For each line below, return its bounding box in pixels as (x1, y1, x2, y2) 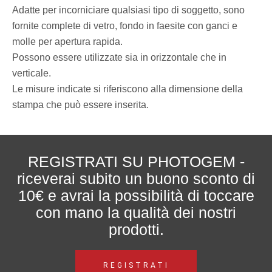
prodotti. (108, 221, 164, 238)
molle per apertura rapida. (12, 36, 123, 47)
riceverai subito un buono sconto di (17, 170, 255, 187)
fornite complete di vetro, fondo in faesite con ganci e (12, 21, 237, 31)
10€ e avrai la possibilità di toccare (18, 187, 254, 204)
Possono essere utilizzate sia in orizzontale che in (12, 52, 226, 63)
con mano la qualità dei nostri (36, 204, 236, 221)
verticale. (12, 68, 51, 78)
